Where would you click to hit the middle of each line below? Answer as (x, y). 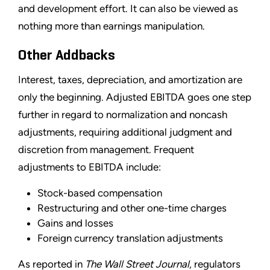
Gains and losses (75, 223)
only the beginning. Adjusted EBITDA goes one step (135, 97)
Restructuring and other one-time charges (132, 208)
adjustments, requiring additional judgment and (125, 132)
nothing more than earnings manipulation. (111, 26)
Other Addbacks (67, 55)
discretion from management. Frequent (106, 149)
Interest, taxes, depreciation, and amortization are (130, 79)
